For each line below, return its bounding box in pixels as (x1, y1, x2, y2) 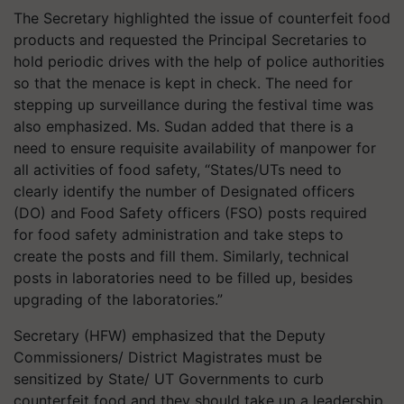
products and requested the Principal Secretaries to (14, 31, 367, 49)
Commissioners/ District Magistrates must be (14, 348, 322, 366)
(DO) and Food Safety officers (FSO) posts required (14, 204, 367, 222)
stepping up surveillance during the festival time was (14, 96, 373, 114)
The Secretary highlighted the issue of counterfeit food (14, 9, 390, 27)
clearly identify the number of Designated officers (14, 182, 354, 200)
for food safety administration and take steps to (14, 225, 344, 243)
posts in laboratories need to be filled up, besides (14, 269, 353, 287)
